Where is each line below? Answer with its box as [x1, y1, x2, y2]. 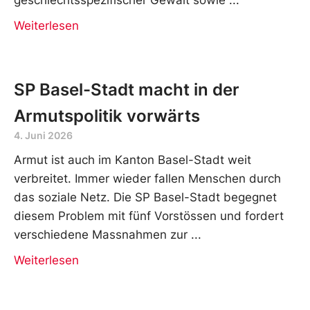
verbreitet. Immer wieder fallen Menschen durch [14, 171, 281, 185]
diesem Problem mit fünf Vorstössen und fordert [14, 208, 284, 223]
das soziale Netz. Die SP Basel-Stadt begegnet [14, 190, 277, 204]
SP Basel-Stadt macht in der [14, 79, 239, 100]
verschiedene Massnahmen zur [14, 227, 188, 241]
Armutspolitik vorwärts [14, 105, 200, 126]
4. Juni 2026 [14, 129, 73, 141]
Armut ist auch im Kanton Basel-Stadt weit [14, 152, 251, 167]
